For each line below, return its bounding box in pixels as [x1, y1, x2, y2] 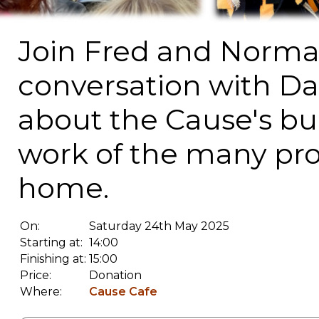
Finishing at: [20, 252, 86, 266]
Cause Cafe [89, 285, 157, 299]
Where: [20, 285, 62, 299]
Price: [20, 268, 51, 283]
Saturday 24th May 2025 [89, 219, 229, 234]
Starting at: [20, 236, 83, 250]
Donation [89, 268, 142, 283]
